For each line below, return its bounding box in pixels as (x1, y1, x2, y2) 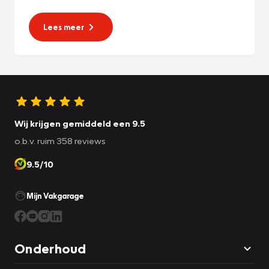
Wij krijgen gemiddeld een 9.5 (14, 118, 145, 129)
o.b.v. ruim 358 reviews (14, 135, 106, 147)
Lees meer (43, 22, 84, 32)
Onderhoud (14, 240, 86, 257)
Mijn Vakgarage (26, 191, 84, 201)
